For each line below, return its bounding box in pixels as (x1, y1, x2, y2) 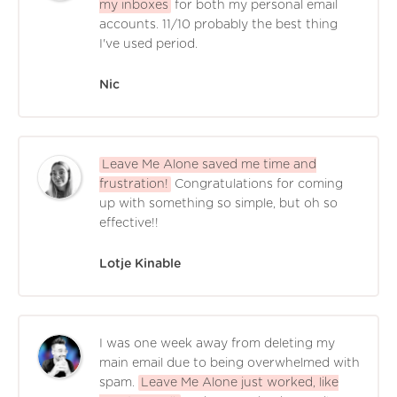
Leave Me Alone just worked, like (141, 376, 339, 389)
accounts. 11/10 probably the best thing (99, 18, 338, 31)
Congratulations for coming (175, 177, 343, 191)
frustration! (99, 177, 168, 191)
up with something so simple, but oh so (99, 197, 338, 210)
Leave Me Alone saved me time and (102, 158, 316, 171)
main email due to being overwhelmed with (99, 356, 360, 370)
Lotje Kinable (99, 257, 181, 270)
